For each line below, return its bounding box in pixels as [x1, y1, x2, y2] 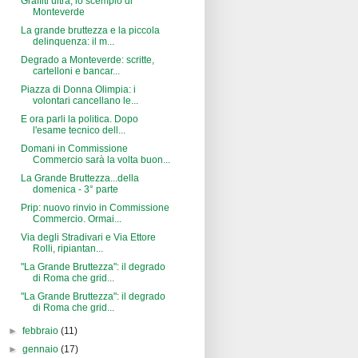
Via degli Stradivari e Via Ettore [20, 232, 156, 244]
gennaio [22, 344, 62, 356]
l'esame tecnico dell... [32, 125, 125, 137]
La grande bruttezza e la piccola [20, 25, 160, 37]
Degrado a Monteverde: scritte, [20, 54, 154, 66]
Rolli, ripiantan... [32, 243, 103, 255]
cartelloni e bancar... [32, 66, 120, 78]
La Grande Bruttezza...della [20, 173, 139, 185]
